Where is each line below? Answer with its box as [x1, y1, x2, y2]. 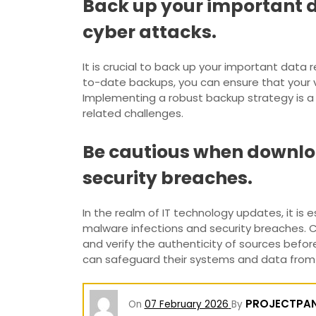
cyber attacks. [83, 19, 217, 44]
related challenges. [83, 105, 183, 121]
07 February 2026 [144, 297, 229, 311]
